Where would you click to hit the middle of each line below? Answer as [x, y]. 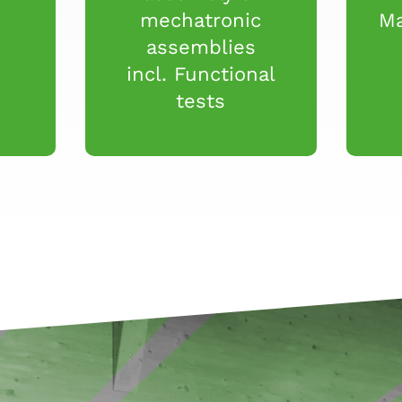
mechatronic [201, 20]
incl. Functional [201, 74]
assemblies [201, 47]
